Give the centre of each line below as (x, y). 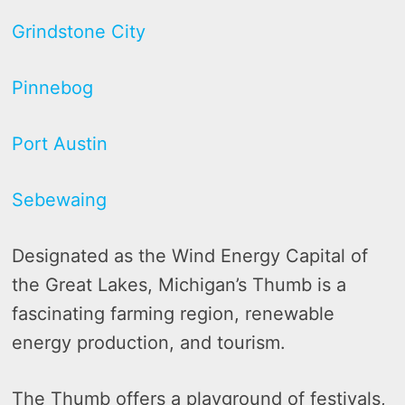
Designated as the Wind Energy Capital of (190, 255)
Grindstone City (79, 31)
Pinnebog (53, 87)
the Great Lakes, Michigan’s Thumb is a (179, 284)
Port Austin (60, 143)
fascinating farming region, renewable (174, 313)
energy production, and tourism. (149, 342)
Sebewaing (60, 199)
